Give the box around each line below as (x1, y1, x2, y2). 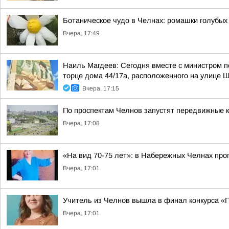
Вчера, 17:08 (63, 120, 100, 127)
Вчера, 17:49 (63, 30, 100, 37)
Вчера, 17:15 (82, 85, 119, 92)
